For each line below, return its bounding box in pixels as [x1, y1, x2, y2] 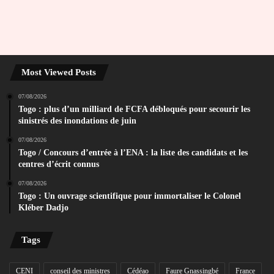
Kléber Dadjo [18, 203, 68, 213]
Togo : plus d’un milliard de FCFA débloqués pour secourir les [18, 105, 250, 114]
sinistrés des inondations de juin [18, 116, 136, 126]
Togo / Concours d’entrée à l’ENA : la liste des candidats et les [18, 148, 248, 158]
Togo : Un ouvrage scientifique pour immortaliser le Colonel [18, 191, 241, 201]
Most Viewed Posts [21, 67, 96, 78]
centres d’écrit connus [18, 160, 99, 169]
